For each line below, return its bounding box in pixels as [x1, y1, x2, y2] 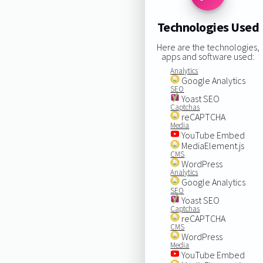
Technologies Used [157, 19, 259, 36]
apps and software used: [161, 50, 255, 62]
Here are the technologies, [156, 41, 259, 53]
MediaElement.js [180, 139, 245, 151]
